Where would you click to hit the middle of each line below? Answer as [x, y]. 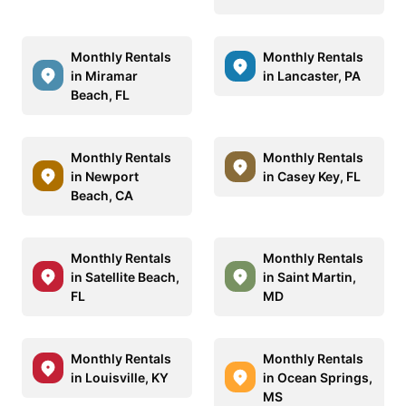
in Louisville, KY [120, 377]
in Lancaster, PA [312, 75]
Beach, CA [102, 195]
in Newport [105, 176]
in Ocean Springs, [318, 377]
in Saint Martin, [309, 276]
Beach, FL [100, 94]
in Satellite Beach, [125, 276]
